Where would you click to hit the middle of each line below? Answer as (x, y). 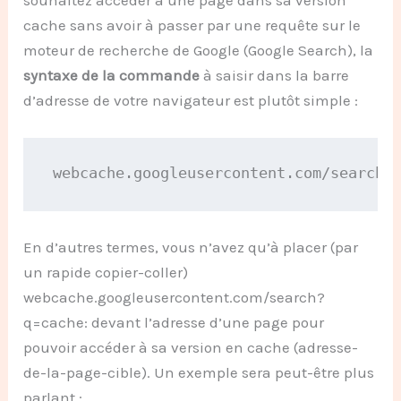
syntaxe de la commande (112, 76)
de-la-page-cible (83, 372)
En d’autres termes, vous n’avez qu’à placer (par (191, 247)
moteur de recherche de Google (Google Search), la (199, 51)
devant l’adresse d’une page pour (206, 322)
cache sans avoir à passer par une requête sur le (192, 26)
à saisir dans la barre (275, 76)
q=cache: (56, 322)
